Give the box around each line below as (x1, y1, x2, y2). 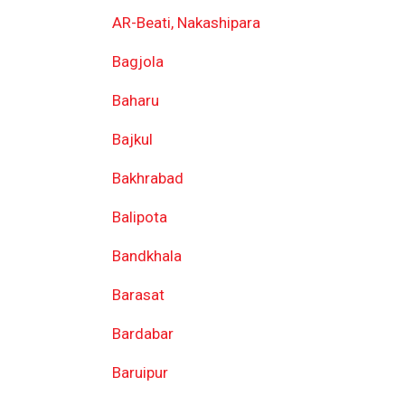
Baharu (111, 91, 159, 109)
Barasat (111, 286, 165, 304)
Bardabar (111, 325, 174, 343)
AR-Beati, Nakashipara (111, 14, 260, 32)
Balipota (111, 208, 167, 226)
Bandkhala (111, 247, 182, 265)
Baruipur (111, 363, 168, 381)
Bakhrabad (111, 169, 184, 187)
